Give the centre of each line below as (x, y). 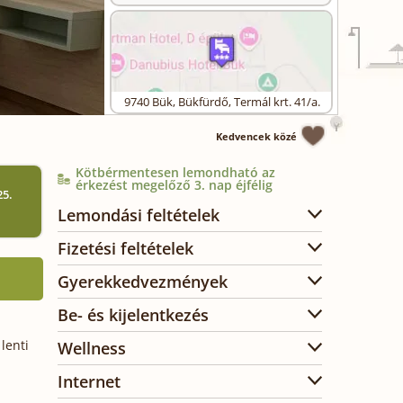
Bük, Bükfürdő (190, 102)
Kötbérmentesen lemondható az (175, 172)
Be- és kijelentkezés (133, 315)
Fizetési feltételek (125, 248)
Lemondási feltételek (139, 215)
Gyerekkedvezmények (143, 282)
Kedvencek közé (258, 136)
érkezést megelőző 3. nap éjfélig (174, 185)
